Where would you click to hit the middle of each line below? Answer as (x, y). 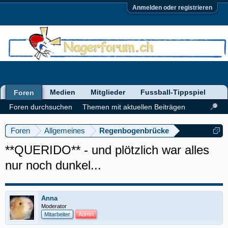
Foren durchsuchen (41, 107)
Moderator (54, 206)
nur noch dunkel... (53, 165)
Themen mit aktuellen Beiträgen (134, 107)
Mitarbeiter (57, 214)
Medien (63, 92)
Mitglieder (108, 92)
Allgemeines (65, 131)
